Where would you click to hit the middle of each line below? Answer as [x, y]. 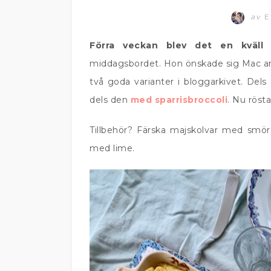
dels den [110, 100]
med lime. [112, 148]
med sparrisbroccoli [179, 100]
